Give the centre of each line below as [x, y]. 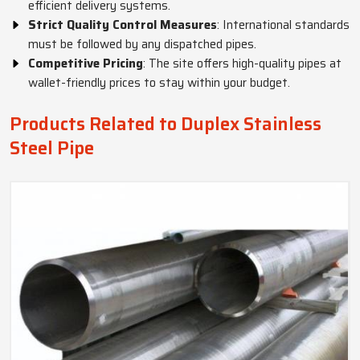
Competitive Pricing [86, 63]
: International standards [283, 25]
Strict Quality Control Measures [123, 25]
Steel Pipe [52, 148]
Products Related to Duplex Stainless [166, 124]
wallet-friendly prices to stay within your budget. [159, 83]
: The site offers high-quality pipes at [242, 63]
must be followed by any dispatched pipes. [142, 44]
